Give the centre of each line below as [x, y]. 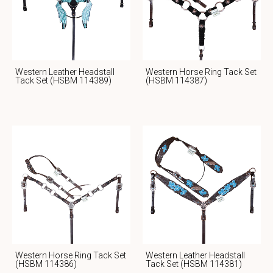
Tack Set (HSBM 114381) [194, 264]
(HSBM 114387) [176, 81]
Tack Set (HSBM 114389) [63, 81]
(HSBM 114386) [46, 264]
